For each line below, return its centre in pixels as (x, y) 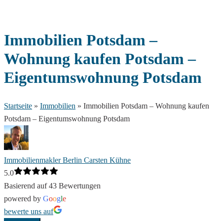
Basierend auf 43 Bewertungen (52, 186)
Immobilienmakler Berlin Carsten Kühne (67, 160)
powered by (23, 199)
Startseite (18, 106)
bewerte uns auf (29, 212)
